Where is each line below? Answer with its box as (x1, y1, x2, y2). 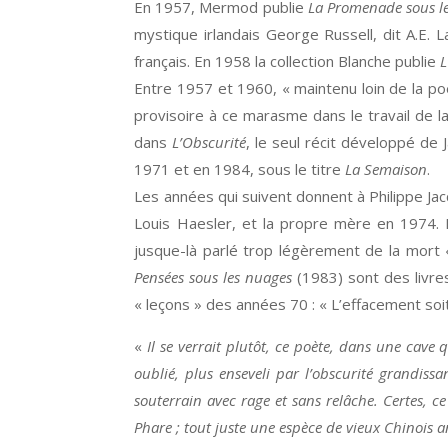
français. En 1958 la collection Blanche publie (134, 51, 441, 71)
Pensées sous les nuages (134, 267, 293, 287)
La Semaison (345, 159, 428, 179)
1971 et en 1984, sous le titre (134, 159, 346, 179)
